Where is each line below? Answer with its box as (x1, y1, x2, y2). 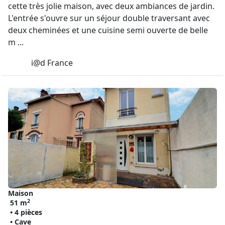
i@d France (31, 57, 73, 69)
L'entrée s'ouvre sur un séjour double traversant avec (8, 13, 210, 24)
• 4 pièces (10, 207, 42, 217)
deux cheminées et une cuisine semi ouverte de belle (8, 25, 208, 36)
